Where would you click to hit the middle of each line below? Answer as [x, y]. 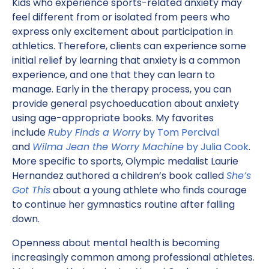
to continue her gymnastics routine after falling [123, 204]
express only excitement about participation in [122, 32]
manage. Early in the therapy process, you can [122, 89]
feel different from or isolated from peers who [121, 17]
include [29, 132]
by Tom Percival [180, 132]
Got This [31, 190]
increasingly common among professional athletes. [133, 257]
